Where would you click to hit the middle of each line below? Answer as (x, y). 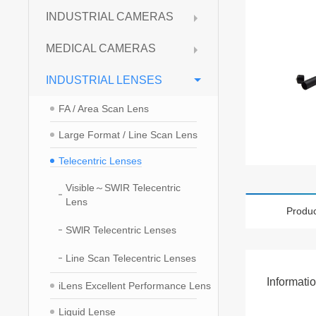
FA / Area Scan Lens (104, 109)
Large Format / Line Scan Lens (128, 135)
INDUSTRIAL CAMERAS (110, 17)
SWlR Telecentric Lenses (121, 230)
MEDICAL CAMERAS (101, 48)
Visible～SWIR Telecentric (123, 188)
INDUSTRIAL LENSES (104, 80)
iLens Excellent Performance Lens (135, 286)
